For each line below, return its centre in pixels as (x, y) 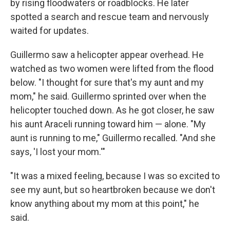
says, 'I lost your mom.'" (58, 152)
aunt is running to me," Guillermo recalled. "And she (113, 138)
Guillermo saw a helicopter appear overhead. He (107, 55)
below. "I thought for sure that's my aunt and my (107, 82)
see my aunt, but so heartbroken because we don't (113, 190)
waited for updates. (50, 31)
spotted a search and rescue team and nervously (110, 17)
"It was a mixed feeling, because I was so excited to (115, 176)
